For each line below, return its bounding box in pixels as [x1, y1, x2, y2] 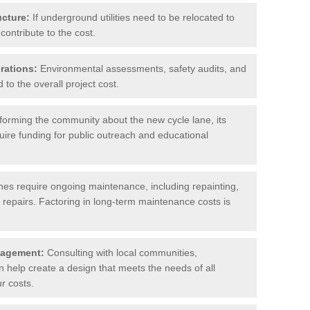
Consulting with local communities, [44, 246, 197, 258]
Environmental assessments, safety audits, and [37, 62, 246, 74]
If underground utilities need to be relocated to [30, 11, 235, 23]
